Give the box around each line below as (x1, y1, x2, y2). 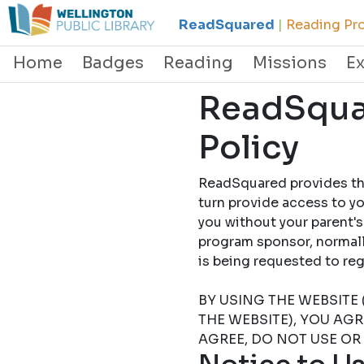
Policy (198, 127, 299, 168)
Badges (82, 53, 144, 73)
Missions (253, 53, 327, 73)
